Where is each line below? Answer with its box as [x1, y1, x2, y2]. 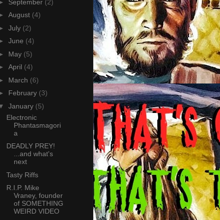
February [8, 89, 39, 97]
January [8, 102, 35, 110]
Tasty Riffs [6, 170, 38, 179]
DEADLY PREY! [6, 142, 55, 150]
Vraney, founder [13, 192, 63, 200]
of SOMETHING [13, 199, 63, 208]
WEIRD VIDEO [13, 207, 59, 216]
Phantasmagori [13, 121, 61, 129]
